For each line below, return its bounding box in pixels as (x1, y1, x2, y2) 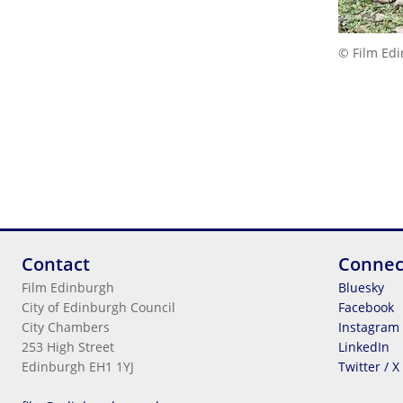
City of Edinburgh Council (22, 299, 175, 316)
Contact (22, 252, 90, 276)
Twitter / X (338, 358, 399, 375)
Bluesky (338, 279, 384, 296)
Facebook (338, 299, 394, 316)
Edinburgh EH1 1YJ (22, 358, 134, 375)
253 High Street (22, 338, 114, 355)
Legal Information (22, 372, 178, 396)
